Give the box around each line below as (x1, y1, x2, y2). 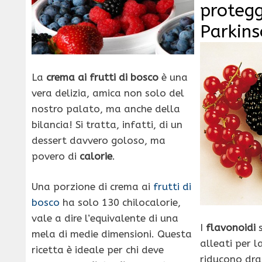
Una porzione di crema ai (32, 181, 153, 193)
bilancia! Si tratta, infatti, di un (32, 118, 182, 130)
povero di (32, 150, 80, 162)
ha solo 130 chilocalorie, (60, 196, 181, 209)
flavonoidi (206, 222, 256, 234)
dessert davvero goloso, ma (32, 134, 166, 146)
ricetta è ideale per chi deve (32, 244, 164, 256)
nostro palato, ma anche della (32, 102, 180, 115)
